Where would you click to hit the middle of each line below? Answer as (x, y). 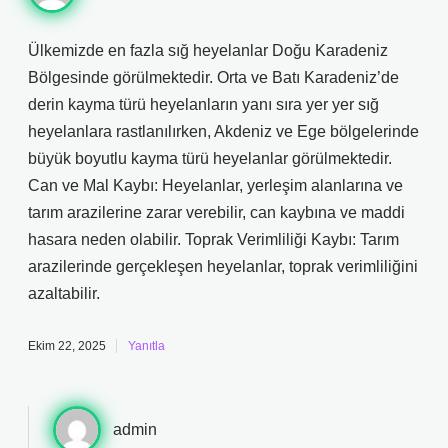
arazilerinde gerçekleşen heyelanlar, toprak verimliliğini (223, 266)
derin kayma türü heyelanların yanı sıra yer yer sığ (203, 104)
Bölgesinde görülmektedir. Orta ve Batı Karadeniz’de (213, 77)
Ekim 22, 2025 (67, 346)
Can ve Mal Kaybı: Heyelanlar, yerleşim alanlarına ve (215, 185)
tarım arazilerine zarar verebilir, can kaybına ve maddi (216, 212)
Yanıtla (146, 346)
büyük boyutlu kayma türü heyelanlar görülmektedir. (210, 158)
